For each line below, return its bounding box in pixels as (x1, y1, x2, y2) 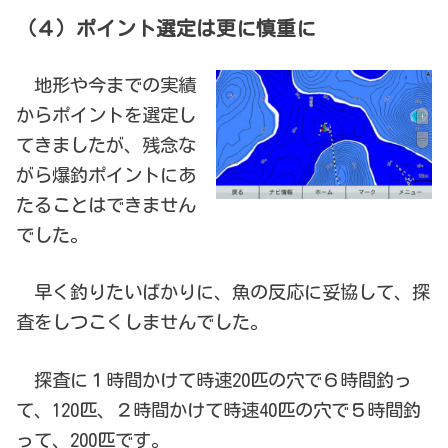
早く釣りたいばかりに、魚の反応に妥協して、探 (16, 283, 431, 302)
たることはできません (16, 195, 197, 214)
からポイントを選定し (16, 105, 197, 124)
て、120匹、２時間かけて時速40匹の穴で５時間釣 (16, 400, 422, 419)
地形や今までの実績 (16, 75, 197, 94)
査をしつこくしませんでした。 (16, 313, 269, 332)
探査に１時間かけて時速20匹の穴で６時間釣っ (16, 370, 413, 389)
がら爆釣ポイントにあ (16, 165, 197, 184)
